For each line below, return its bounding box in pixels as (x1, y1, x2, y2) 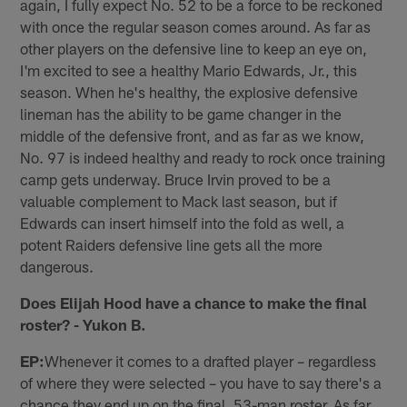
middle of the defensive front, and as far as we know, (20, 126, 365, 145)
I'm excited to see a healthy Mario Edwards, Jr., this (20, 61, 358, 80)
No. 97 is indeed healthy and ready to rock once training (20, 148, 386, 167)
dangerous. (20, 257, 94, 276)
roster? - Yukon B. (20, 315, 146, 334)
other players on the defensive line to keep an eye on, (20, 39, 368, 58)
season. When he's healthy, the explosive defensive (20, 83, 359, 102)
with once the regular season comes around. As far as (20, 17, 372, 36)
